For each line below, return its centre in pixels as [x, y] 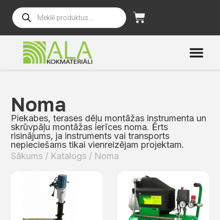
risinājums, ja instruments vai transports [90, 136]
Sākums [27, 156]
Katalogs [69, 156]
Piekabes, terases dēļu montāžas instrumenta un [109, 118]
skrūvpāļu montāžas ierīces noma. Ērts [90, 127]
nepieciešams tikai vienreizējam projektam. [98, 145]
